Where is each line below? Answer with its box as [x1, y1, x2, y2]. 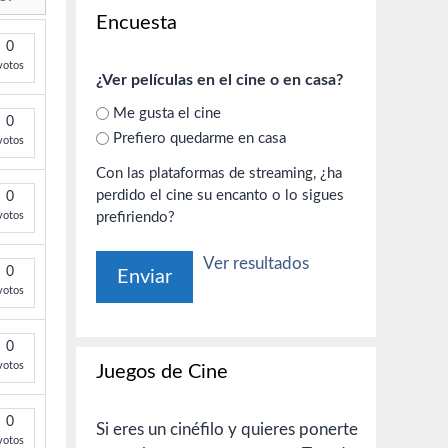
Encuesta [96, 13, 177, 33]
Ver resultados [203, 255, 309, 272]
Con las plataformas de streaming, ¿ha [96, 166, 320, 181]
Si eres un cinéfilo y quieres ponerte [96, 421, 358, 438]
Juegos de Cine [96, 362, 228, 382]
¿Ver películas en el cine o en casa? [96, 72, 343, 88]
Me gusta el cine [113, 105, 221, 121]
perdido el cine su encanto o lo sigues [96, 188, 272, 203]
